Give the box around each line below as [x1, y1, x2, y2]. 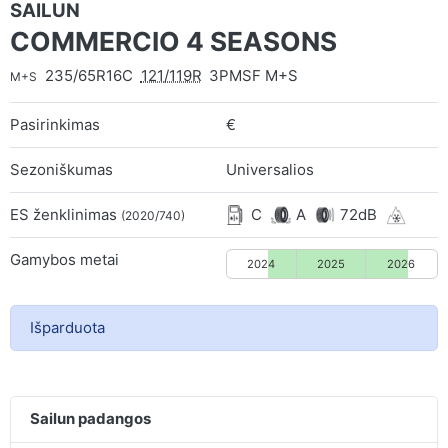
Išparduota [29, 317, 105, 337]
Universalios [226, 159, 315, 179]
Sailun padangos [29, 409, 151, 429]
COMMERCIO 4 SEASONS [10, 26, 337, 57]
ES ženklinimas [10, 204, 121, 224]
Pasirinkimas [10, 114, 100, 134]
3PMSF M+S [209, 65, 299, 85]
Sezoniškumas [10, 159, 113, 179]
